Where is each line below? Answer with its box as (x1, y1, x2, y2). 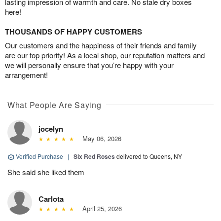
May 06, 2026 (78, 134, 121, 144)
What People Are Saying (7, 99, 102, 111)
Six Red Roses (74, 152, 115, 161)
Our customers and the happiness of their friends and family (5, 40, 197, 51)
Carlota (38, 193, 64, 205)
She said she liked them (7, 167, 84, 178)
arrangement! (5, 70, 48, 80)
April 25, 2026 (78, 204, 122, 214)
